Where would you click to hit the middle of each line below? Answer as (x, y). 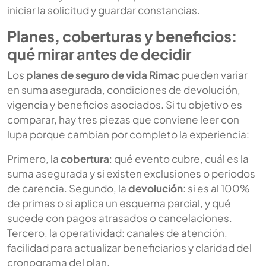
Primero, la (34, 158)
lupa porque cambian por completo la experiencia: (128, 134)
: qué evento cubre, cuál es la (179, 158)
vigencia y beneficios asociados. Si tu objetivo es (125, 104)
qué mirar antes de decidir (99, 54)
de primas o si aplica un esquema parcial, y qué (119, 203)
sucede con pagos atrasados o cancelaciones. (120, 218)
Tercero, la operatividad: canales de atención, (117, 232)
